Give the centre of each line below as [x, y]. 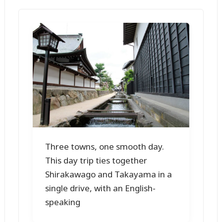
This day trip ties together [96, 161]
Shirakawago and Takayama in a [109, 174]
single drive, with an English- [101, 188]
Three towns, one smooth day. [105, 147]
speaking [63, 202]
